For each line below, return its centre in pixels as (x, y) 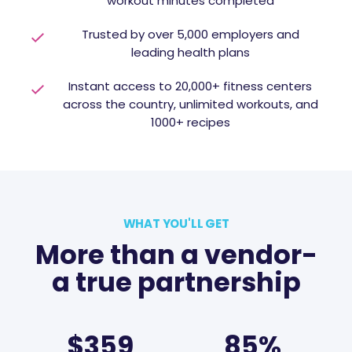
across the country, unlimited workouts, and (190, 104)
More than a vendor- (176, 255)
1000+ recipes (190, 122)
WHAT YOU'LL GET (176, 224)
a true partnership (176, 282)
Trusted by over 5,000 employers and (190, 34)
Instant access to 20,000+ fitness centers (190, 86)
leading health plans (190, 52)
